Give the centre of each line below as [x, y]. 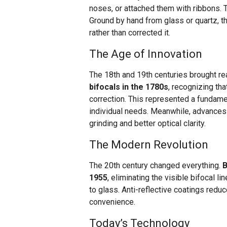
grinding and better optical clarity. [147, 124]
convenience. [112, 202]
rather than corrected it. [130, 33]
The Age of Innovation [146, 54]
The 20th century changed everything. [156, 166]
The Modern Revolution [149, 145]
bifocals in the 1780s [129, 87]
